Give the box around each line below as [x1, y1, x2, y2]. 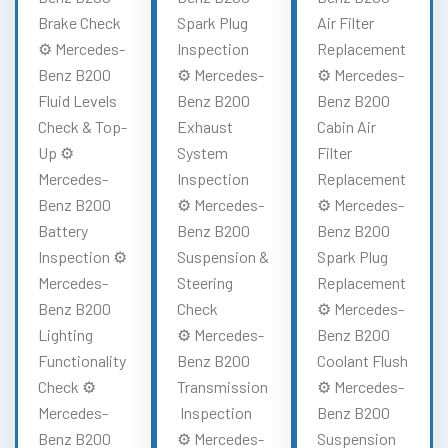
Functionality [38, 350, 126, 370]
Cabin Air [316, 116, 376, 136]
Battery [38, 220, 88, 240]
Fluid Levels [38, 90, 117, 110]
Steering [177, 272, 234, 292]
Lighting [38, 324, 93, 344]
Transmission [177, 376, 269, 396]
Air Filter [316, 12, 374, 32]
